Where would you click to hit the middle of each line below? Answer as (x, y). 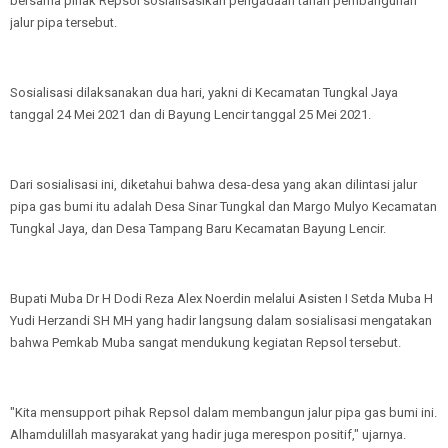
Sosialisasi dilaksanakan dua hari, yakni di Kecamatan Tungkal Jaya (204, 92)
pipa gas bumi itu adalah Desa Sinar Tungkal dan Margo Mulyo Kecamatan (223, 206)
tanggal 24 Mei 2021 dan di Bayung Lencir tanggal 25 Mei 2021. (190, 114)
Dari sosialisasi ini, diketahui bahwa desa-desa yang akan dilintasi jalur (213, 184)
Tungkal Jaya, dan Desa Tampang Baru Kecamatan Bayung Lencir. (198, 228)
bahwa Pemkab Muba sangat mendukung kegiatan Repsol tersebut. (205, 342)
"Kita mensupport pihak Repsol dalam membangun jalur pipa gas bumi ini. (223, 412)
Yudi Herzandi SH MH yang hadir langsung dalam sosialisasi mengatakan (221, 320)
